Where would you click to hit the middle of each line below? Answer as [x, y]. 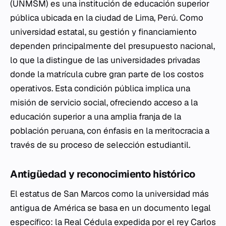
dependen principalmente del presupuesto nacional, [112, 46]
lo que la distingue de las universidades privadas [105, 60]
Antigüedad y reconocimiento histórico [103, 174]
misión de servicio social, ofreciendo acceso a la [104, 102]
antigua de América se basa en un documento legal [110, 208]
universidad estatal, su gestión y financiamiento [103, 32]
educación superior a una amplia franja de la [96, 117]
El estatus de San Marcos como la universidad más [109, 194]
